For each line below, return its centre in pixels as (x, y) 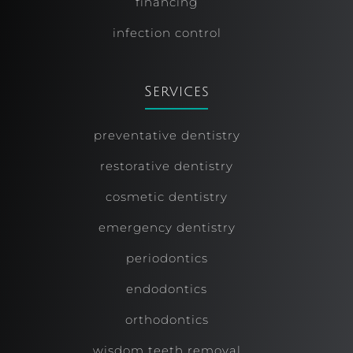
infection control (167, 32)
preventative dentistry (167, 135)
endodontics (167, 288)
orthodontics (167, 319)
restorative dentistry (167, 165)
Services (176, 91)
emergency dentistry (167, 227)
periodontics (167, 258)
